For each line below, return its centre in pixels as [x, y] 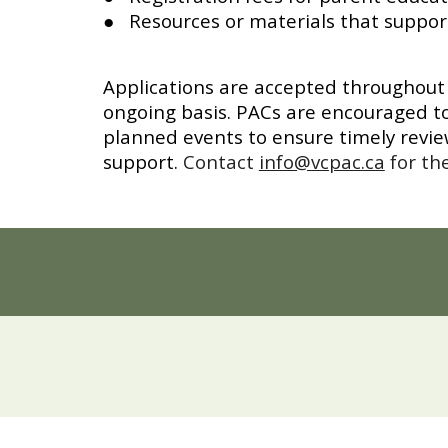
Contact [220, 162]
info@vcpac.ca [321, 162]
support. [142, 162]
